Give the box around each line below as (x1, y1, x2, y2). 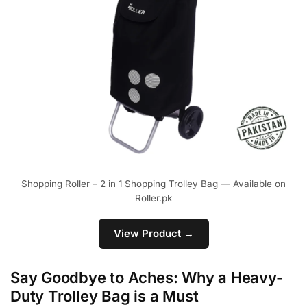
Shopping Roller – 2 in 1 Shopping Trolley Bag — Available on (21, 177, 286, 189)
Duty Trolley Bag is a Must (10, 286, 199, 305)
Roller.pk (135, 192, 172, 204)
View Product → (113, 227, 194, 241)
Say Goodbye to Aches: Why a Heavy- (10, 268, 283, 286)
